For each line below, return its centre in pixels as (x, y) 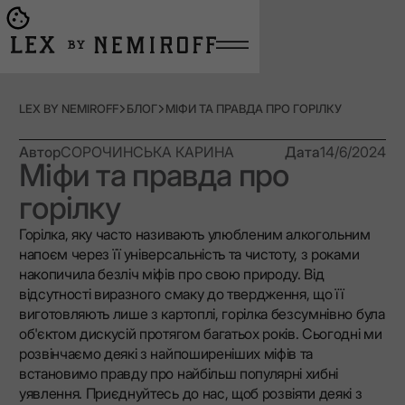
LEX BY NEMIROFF (68, 108)
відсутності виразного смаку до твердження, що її (181, 293)
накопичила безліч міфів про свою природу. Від (171, 273)
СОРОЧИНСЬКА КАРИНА (147, 151)
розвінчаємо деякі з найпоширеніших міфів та (166, 353)
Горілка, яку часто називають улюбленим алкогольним (194, 234)
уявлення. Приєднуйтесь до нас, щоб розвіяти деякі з (190, 393)
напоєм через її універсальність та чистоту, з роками (189, 254)
